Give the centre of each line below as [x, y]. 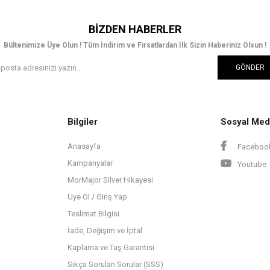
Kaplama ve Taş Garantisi [111, 247]
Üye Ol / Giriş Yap [97, 197]
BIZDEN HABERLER [135, 29]
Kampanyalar [90, 163]
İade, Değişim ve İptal [105, 231]
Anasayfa [84, 146]
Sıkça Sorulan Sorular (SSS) [115, 264]
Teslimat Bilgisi [93, 214]
